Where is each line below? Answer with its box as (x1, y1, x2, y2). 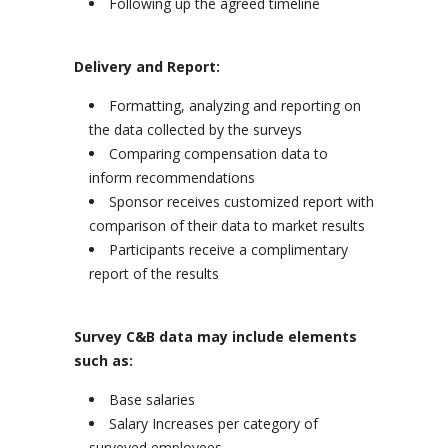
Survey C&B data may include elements (74, 327, 357, 346)
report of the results (89, 264, 219, 283)
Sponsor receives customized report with (109, 192, 374, 211)
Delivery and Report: (74, 57, 220, 76)
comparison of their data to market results (89, 216, 365, 235)
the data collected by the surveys (89, 120, 302, 139)
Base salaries (109, 390, 195, 409)
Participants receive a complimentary (109, 240, 348, 259)
